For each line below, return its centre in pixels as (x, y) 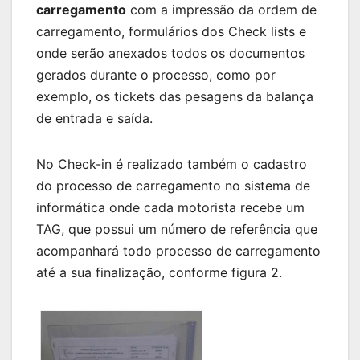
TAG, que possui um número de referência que (177, 229)
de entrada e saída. (94, 119)
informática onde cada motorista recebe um (170, 208)
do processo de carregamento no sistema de (173, 186)
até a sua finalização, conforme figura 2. (159, 273)
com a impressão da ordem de (221, 10)
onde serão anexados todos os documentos (170, 53)
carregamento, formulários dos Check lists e (171, 32)
